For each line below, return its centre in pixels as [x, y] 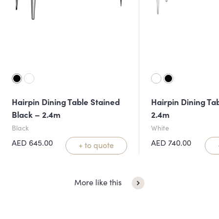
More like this [98, 182]
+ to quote [96, 145]
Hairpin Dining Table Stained [66, 101]
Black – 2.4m [36, 114]
